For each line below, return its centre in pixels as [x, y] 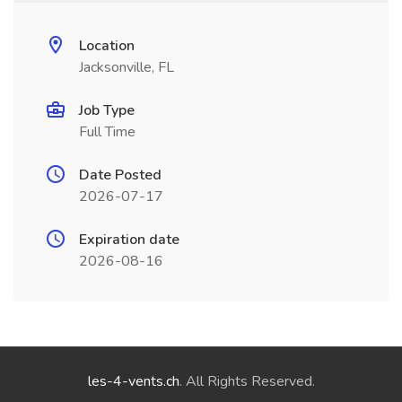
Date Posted [120, 175]
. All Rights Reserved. [247, 381]
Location [107, 46]
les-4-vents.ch [133, 381]
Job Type [107, 110]
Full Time [107, 132]
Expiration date [129, 240]
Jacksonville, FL [127, 67]
